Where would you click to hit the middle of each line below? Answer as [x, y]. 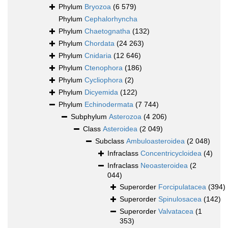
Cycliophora [104, 80]
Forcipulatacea [182, 187]
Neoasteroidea [164, 166]
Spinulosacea [180, 199]
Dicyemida [101, 92]
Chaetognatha [107, 31]
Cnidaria [98, 56]
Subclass [111, 141]
